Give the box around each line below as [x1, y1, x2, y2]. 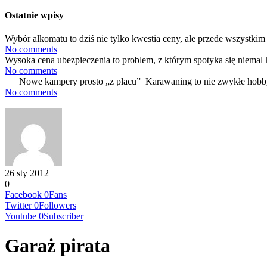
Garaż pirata [5, 234, 110, 256]
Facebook [5, 190, 42, 200]
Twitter [5, 200, 32, 211]
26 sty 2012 [5, 168, 49, 179]
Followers [39, 200, 76, 211]
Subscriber [44, 211, 83, 222]
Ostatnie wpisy [5, 10, 64, 21]
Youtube [5, 211, 36, 222]
